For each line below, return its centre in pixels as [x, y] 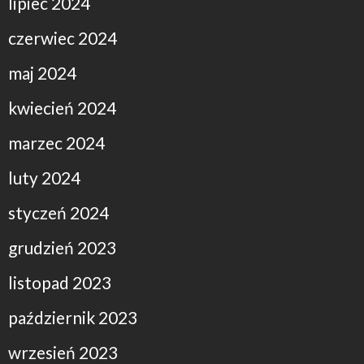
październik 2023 [73, 317]
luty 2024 [44, 177]
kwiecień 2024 [62, 107]
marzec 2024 [56, 142]
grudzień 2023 [62, 247]
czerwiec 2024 [63, 37]
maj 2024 [42, 72]
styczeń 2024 [58, 212]
